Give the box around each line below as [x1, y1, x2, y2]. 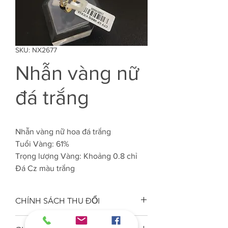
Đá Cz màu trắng [15, 164, 75, 173]
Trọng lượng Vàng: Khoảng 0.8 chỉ [15, 152, 137, 160]
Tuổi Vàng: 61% [15, 139, 69, 148]
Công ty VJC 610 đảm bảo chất [15, 216, 128, 226]
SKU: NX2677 [15, 46, 57, 54]
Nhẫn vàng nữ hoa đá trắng [15, 127, 111, 136]
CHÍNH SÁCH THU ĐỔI [15, 196, 100, 206]
